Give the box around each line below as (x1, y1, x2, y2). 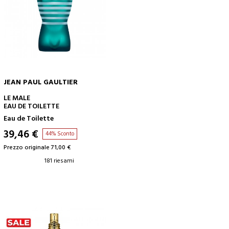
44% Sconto (45, 129, 74, 139)
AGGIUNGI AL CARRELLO (72, 91, 146, 102)
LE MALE (4, 93, 30, 104)
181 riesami (44, 156, 74, 166)
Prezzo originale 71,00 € (4, 143, 71, 153)
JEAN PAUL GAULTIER (4, 77, 78, 88)
